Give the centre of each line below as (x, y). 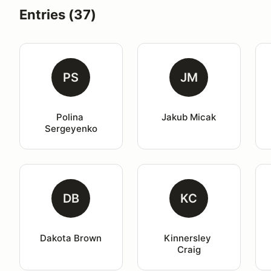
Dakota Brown (71, 238)
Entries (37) (58, 15)
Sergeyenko (71, 129)
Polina (71, 117)
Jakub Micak (189, 117)
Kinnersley (189, 238)
